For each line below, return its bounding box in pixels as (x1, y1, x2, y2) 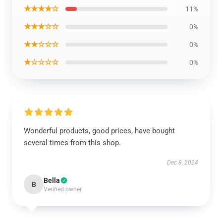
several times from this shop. (24, 138, 121, 147)
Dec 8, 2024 (167, 159, 198, 166)
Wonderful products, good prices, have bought (24, 126, 175, 135)
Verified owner (44, 186, 82, 193)
